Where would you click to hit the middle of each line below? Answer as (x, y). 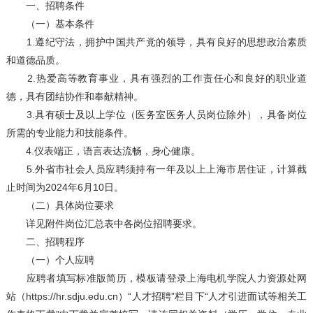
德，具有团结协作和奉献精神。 (74, 97)
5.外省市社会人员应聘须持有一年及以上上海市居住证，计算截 (156, 169)
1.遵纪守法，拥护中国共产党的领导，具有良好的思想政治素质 (156, 42)
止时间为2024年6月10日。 (65, 188)
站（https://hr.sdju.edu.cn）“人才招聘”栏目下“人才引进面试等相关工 (156, 297)
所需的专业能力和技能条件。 (70, 133)
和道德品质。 (35, 60)
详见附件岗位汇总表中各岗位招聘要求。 (104, 224)
